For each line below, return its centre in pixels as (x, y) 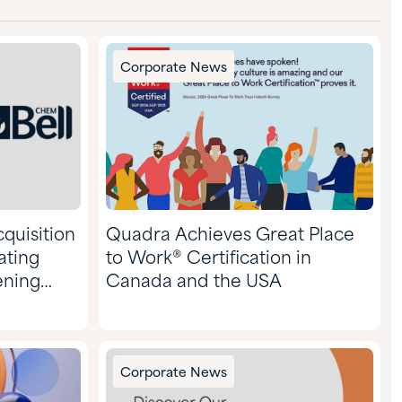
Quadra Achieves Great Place (230, 235)
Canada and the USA (194, 282)
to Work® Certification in (209, 258)
